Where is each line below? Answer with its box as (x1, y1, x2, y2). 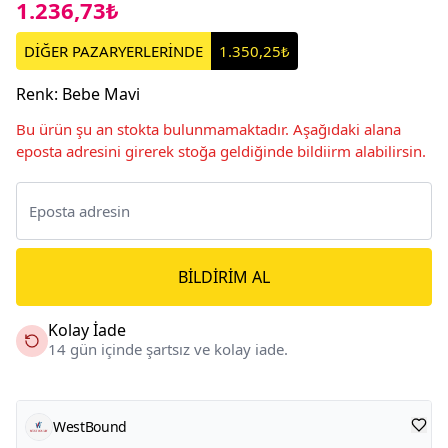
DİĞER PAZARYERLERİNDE (24, 40, 203, 61)
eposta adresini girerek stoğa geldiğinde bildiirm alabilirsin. (16, 140, 426, 161)
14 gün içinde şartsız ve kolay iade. (48, 338, 288, 359)
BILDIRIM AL (178, 265, 270, 288)
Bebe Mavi (62, 82, 140, 105)
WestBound (53, 416, 127, 436)
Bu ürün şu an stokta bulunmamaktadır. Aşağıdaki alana (16, 118, 401, 139)
